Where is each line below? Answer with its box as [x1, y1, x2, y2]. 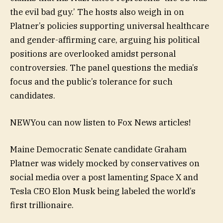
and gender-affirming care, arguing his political [10, 34, 200, 45]
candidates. [10, 90, 55, 101]
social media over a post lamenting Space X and [10, 172, 198, 183]
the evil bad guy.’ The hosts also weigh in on [10, 6, 184, 17]
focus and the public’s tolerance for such [10, 76, 173, 87]
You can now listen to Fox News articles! [30, 117, 191, 128]
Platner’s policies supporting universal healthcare [10, 20, 209, 31]
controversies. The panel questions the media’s [10, 62, 198, 73]
